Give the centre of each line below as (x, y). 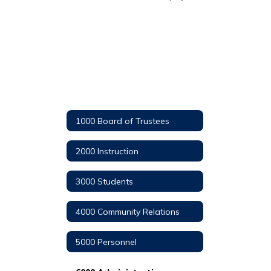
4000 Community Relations (128, 211)
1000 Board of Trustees (122, 121)
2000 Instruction (107, 151)
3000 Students (104, 181)
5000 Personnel (106, 242)
